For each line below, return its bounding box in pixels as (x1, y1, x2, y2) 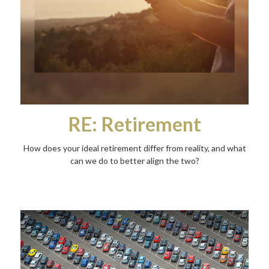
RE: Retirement (68, 112, 201, 136)
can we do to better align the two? (70, 155, 199, 166)
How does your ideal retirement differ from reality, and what (23, 142, 246, 153)
